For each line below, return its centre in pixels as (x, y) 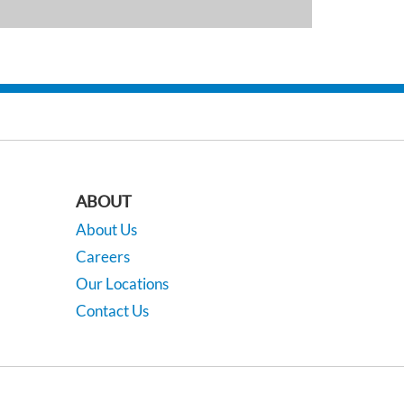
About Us (106, 229)
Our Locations (122, 283)
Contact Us (112, 310)
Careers (102, 256)
